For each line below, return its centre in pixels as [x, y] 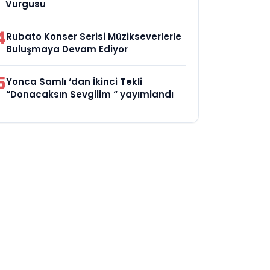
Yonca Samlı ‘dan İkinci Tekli [74, 82]
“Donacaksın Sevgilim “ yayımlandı [90, 94]
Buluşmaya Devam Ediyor [67, 49]
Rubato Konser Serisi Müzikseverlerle [94, 36]
